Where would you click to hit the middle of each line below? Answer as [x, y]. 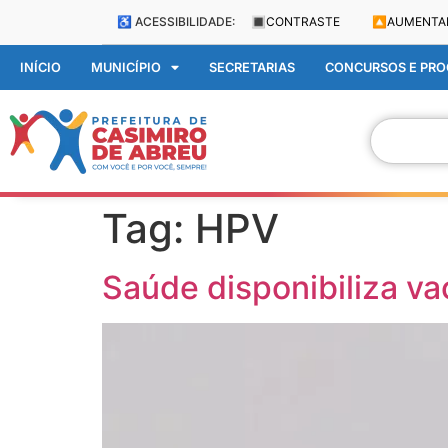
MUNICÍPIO [126, 67]
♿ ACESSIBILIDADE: [176, 21]
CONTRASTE [303, 21]
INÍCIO [40, 67]
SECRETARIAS [252, 67]
